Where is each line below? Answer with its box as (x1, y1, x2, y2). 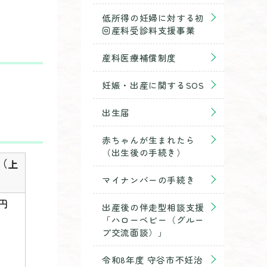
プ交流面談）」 (102, 226, 167, 238)
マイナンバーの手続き (102, 173, 195, 186)
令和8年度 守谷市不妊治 (102, 253, 203, 266)
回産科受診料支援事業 (102, 24, 195, 36)
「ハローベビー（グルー (102, 213, 205, 226)
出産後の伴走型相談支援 (102, 201, 205, 213)
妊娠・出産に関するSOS (102, 79, 204, 91)
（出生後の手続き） (102, 146, 186, 159)
